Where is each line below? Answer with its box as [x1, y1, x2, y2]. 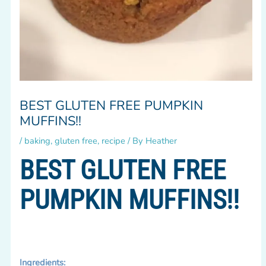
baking [24, 134, 50, 147]
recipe [101, 134, 125, 147]
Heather [145, 134, 177, 147]
